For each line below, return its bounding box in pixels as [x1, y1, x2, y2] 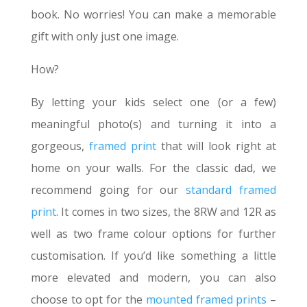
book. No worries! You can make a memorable [30, 7, 277, 23]
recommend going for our [30, 182, 186, 198]
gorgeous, [30, 138, 89, 154]
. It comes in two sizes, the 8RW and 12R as [56, 204, 277, 220]
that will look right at [156, 138, 277, 154]
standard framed [186, 182, 277, 198]
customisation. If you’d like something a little [30, 248, 277, 264]
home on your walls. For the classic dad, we [30, 160, 277, 176]
